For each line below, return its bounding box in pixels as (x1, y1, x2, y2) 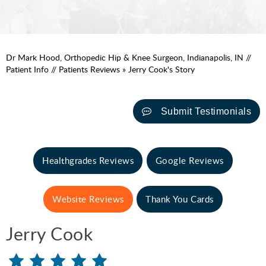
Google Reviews (155, 154, 224, 166)
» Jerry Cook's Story (120, 63, 195, 75)
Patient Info (6, 63, 49, 75)
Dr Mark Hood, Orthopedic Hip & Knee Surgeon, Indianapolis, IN (6, 51, 246, 63)
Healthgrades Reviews (42, 154, 134, 166)
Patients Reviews (59, 63, 120, 75)
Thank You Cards (145, 192, 214, 205)
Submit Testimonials (160, 106, 251, 116)
